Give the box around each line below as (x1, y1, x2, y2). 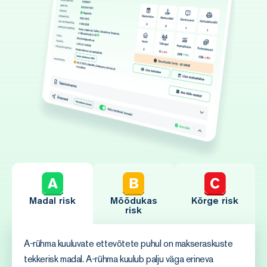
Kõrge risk (191, 194, 238, 206)
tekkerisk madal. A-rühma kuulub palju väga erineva (24, 253, 214, 265)
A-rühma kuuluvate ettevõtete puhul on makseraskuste (24, 237, 233, 250)
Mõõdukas (110, 194, 157, 206)
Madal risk (29, 194, 76, 206)
